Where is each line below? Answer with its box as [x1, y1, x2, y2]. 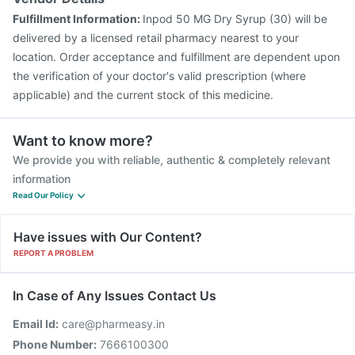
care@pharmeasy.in [62, 317, 165, 330]
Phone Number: [13, 338, 97, 351]
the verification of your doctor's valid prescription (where [13, 69, 306, 82]
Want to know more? [13, 132, 153, 149]
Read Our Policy [13, 190, 74, 200]
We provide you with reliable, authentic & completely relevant [13, 153, 330, 166]
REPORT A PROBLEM [13, 248, 94, 258]
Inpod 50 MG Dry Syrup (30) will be [143, 12, 327, 25]
